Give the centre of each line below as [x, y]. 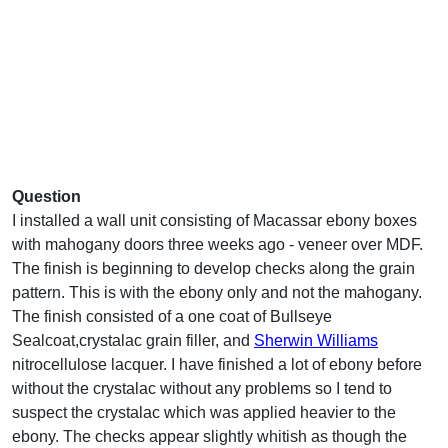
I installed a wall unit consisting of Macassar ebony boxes [214, 220]
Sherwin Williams [316, 340]
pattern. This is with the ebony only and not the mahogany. [217, 292]
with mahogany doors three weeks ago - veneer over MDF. [217, 244]
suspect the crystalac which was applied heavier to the [204, 412]
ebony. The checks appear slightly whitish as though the [209, 436]
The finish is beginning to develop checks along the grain [213, 268]
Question [46, 196]
